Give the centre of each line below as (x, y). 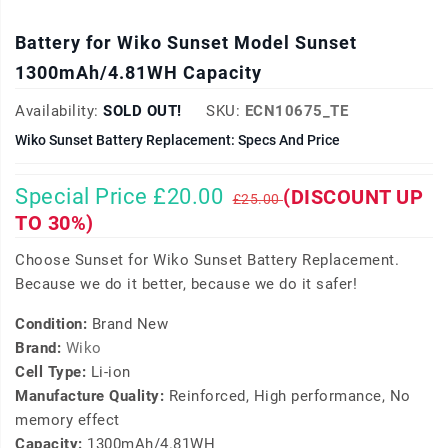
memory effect (67, 420)
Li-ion (110, 372)
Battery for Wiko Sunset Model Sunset (186, 43)
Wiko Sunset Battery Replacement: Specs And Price (177, 140)
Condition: (53, 324)
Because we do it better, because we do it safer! (186, 284)
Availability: (57, 111)
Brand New (129, 324)
